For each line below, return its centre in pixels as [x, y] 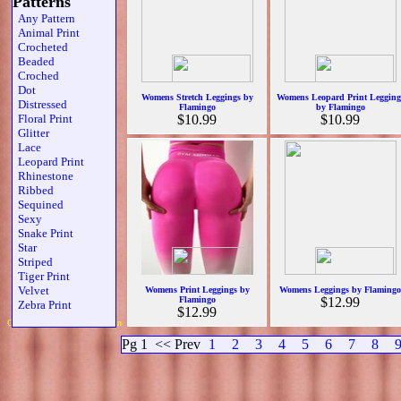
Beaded [34, 61]
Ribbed [33, 190]
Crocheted [40, 47]
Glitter [31, 133]
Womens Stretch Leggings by [197, 97]
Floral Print [43, 119]
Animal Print [46, 33]
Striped [33, 262]
